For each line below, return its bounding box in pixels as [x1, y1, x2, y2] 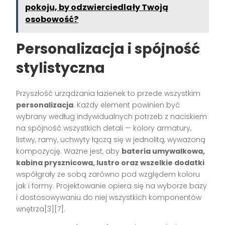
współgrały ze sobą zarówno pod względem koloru [16, 169, 200, 179]
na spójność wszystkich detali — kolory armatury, [16, 123, 192, 133]
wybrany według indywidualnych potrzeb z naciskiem [16, 111, 207, 122]
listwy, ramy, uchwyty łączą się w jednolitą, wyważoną [16, 134, 206, 145]
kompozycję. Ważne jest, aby [16, 146, 122, 156]
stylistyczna [16, 58, 105, 78]
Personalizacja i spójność [16, 39, 200, 59]
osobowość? [25, 13, 79, 25]
